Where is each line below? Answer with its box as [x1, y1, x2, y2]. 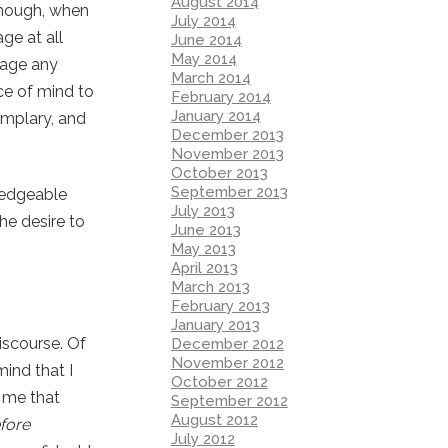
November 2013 [170, 144, 284, 163]
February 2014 [170, 87, 271, 106]
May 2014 [170, 49, 237, 68]
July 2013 [170, 201, 235, 220]
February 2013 [170, 296, 270, 315]
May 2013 [170, 239, 236, 258]
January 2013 [170, 315, 260, 334]
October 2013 [170, 163, 268, 182]
